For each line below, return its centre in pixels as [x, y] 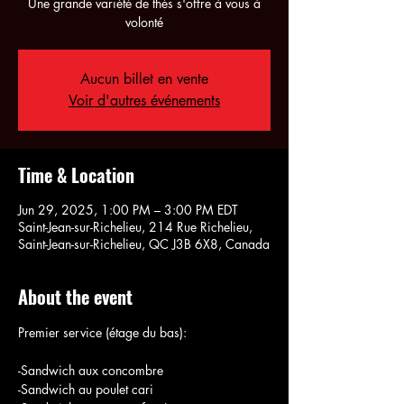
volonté [144, 22]
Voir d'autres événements [144, 100]
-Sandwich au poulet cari [86, 389]
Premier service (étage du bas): [102, 332]
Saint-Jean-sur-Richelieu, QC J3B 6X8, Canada [144, 243]
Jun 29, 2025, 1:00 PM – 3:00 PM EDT [128, 209]
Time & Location [76, 174]
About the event [75, 296]
